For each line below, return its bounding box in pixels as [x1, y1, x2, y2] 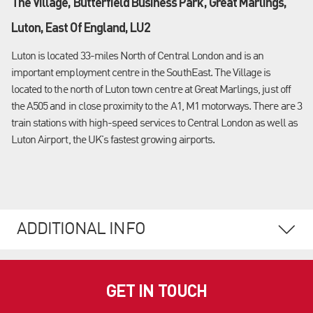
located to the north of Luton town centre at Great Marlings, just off [11, 84, 291, 96]
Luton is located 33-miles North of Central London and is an [11, 50, 264, 62]
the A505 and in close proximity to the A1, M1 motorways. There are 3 [11, 101, 302, 112]
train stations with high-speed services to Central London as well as [11, 117, 298, 129]
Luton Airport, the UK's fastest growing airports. [11, 134, 214, 146]
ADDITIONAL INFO [17, 221, 145, 238]
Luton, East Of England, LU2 [11, 18, 151, 35]
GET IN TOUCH [106, 279, 207, 302]
